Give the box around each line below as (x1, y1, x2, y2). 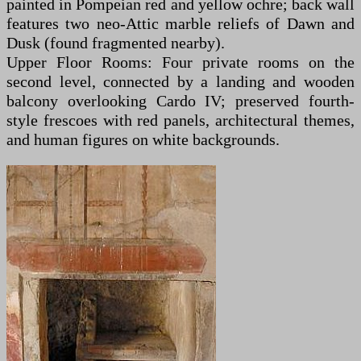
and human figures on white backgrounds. (6, 131, 280, 148)
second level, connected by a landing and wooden (6, 73, 355, 90)
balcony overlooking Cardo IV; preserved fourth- (6, 92, 355, 110)
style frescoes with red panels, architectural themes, (6, 111, 355, 129)
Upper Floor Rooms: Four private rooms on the (6, 53, 355, 71)
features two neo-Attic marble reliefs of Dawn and (6, 15, 355, 32)
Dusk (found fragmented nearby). (6, 34, 225, 52)
